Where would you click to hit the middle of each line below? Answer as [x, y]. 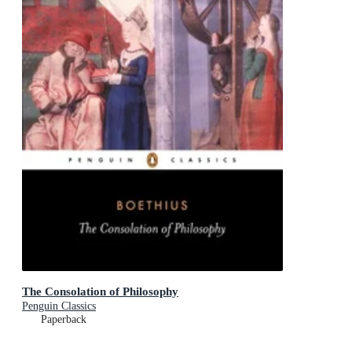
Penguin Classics [59, 306]
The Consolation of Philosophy [100, 291]
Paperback [64, 320]
